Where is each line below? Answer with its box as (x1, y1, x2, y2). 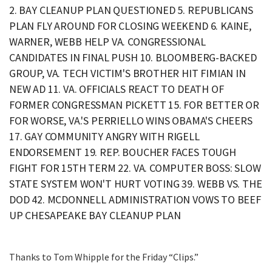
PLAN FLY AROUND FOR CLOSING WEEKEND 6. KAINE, (9, 19, 251, 33)
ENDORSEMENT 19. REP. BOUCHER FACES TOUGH (9, 145, 236, 159)
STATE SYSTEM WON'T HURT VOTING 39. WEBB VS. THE (9, 177, 262, 191)
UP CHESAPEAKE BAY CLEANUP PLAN (9, 208, 181, 222)
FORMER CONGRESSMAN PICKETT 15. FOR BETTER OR (9, 98, 260, 112)
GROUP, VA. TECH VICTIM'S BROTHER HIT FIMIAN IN (9, 66, 246, 80)
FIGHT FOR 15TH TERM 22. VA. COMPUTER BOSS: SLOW (9, 161, 261, 175)
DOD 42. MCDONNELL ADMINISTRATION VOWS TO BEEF (9, 192, 261, 206)
